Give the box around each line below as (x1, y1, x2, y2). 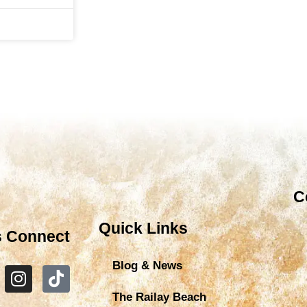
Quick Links (98, 219, 188, 237)
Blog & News (112, 258, 182, 272)
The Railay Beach (112, 290, 206, 304)
